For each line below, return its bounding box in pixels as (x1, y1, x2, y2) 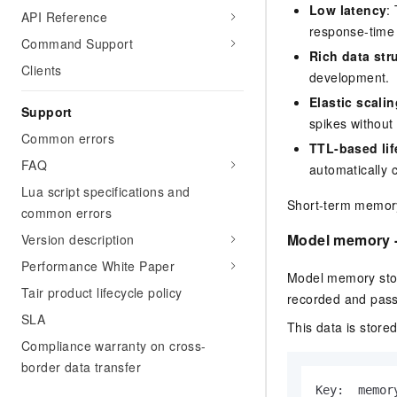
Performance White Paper (21, 257, 175, 275)
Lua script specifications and (21, 183, 191, 200)
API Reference (21, 8, 108, 26)
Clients (21, 61, 62, 79)
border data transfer (21, 358, 142, 376)
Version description (21, 230, 135, 248)
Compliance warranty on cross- (21, 337, 206, 354)
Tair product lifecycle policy (21, 284, 183, 301)
